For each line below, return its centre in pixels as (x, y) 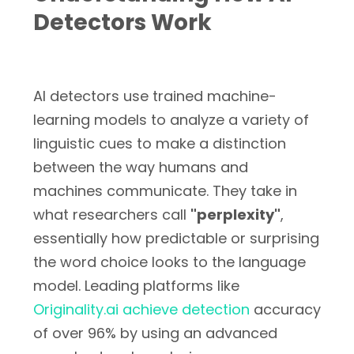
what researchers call (112, 215)
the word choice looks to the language (169, 262)
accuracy (285, 309)
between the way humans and (141, 167)
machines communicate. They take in (165, 191)
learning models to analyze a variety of (171, 120)
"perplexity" (235, 215)
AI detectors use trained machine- (155, 96)
